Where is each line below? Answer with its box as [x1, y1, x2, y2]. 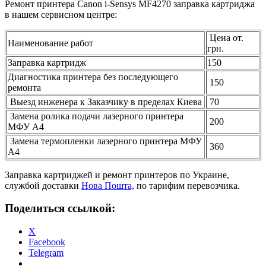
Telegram [28, 248, 64, 258]
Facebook [28, 237, 65, 248]
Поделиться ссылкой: [5, 202, 115, 215]
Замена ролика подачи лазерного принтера [8, 110, 183, 121]
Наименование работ [8, 37, 93, 48]
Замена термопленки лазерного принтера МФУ [8, 135, 202, 146]
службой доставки [5, 180, 81, 191]
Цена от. [207, 32, 243, 43]
